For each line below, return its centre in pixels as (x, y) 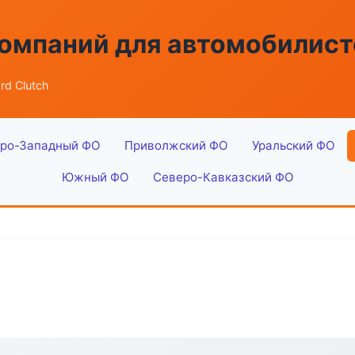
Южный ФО (95, 177)
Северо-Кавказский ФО (223, 177)
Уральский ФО (293, 145)
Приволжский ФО (176, 145)
